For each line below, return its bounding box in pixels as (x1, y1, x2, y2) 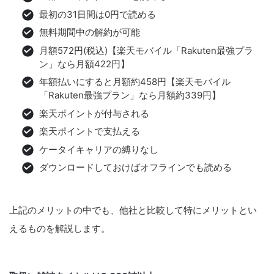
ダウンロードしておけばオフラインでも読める (39, 161, 232, 174)
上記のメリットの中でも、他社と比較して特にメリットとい (9, 204, 257, 216)
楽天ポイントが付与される (39, 107, 149, 119)
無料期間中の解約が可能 (39, 26, 140, 39)
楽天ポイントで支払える (39, 125, 140, 138)
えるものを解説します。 (9, 223, 110, 234)
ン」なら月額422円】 (39, 57, 130, 70)
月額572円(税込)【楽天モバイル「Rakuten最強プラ (39, 44, 253, 56)
